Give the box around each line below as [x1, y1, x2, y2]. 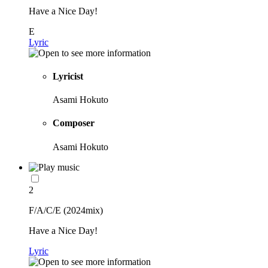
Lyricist [53, 71, 83, 81]
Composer [53, 118, 95, 129]
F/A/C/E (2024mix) [29, 205, 103, 215]
